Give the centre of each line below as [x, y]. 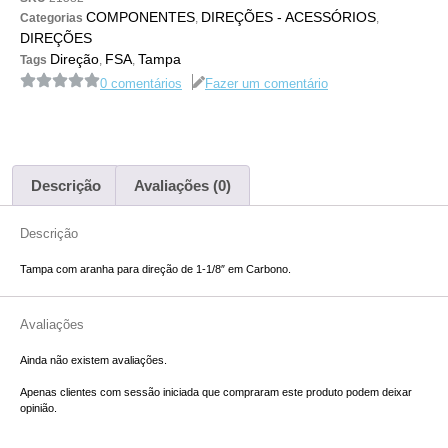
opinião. [38, 408]
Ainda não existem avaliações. [93, 359]
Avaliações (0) [182, 185]
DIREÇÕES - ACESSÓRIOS [288, 16]
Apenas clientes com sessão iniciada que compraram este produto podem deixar [216, 392]
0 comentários [141, 84]
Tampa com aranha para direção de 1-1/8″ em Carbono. [155, 268]
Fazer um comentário [266, 84]
